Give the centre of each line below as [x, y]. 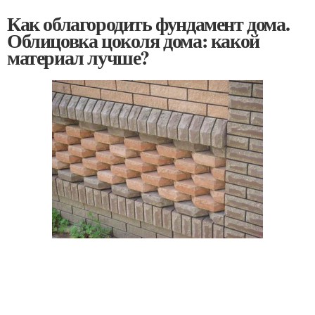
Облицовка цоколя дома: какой [133, 40]
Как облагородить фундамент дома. [148, 23]
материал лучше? [78, 57]
